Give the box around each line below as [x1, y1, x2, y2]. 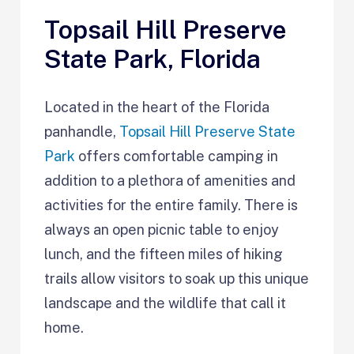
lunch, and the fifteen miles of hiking [44, 245, 284, 262]
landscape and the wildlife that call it [44, 294, 287, 311]
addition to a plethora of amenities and [44, 171, 296, 189]
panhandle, [44, 122, 120, 140]
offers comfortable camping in [75, 147, 279, 164]
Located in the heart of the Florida [44, 98, 270, 115]
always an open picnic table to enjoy [44, 220, 280, 238]
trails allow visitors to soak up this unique [44, 269, 310, 287]
